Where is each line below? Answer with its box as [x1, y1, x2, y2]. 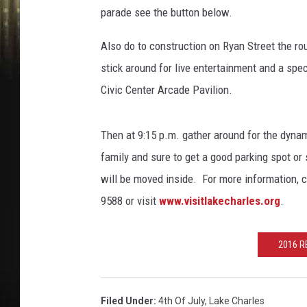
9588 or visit [101, 194, 159, 208]
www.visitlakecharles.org [159, 194, 280, 208]
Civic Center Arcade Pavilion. [101, 83, 232, 97]
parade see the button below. [101, 5, 232, 19]
